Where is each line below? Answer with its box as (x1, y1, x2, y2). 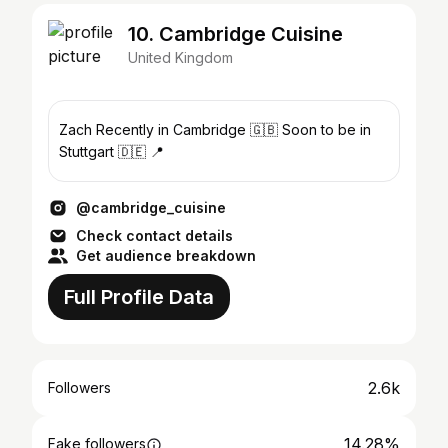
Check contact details (76, 227, 233, 244)
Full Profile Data (64, 285, 214, 309)
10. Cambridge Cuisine (128, 22, 343, 46)
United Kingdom (128, 49, 233, 66)
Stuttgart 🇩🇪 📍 (59, 143, 164, 160)
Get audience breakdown (76, 247, 256, 264)
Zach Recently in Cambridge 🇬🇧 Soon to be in (59, 121, 282, 138)
